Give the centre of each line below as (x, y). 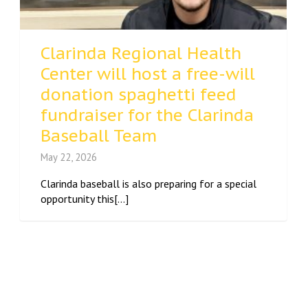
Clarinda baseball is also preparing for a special (148, 183)
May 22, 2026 (69, 157)
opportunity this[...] (85, 198)
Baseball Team (99, 135)
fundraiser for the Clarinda (147, 115)
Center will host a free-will (148, 74)
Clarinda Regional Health (141, 53)
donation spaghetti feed (139, 94)
